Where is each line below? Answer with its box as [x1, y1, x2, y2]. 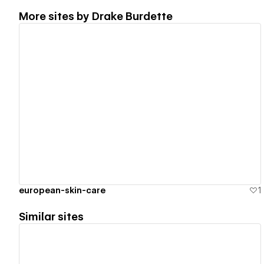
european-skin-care [19, 185, 105, 195]
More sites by [19, 9, 92, 22]
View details [107, 98, 163, 110]
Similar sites [19, 210, 84, 223]
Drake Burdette [92, 9, 173, 22]
